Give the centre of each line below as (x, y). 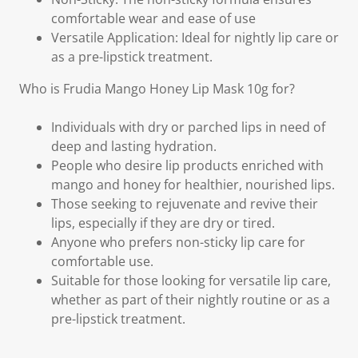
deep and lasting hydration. (134, 146)
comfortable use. (102, 261)
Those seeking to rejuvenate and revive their (185, 204)
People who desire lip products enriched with (187, 165)
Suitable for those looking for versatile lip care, (191, 280)
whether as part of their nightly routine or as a (191, 300)
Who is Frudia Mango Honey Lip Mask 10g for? (157, 89)
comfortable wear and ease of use (153, 18)
